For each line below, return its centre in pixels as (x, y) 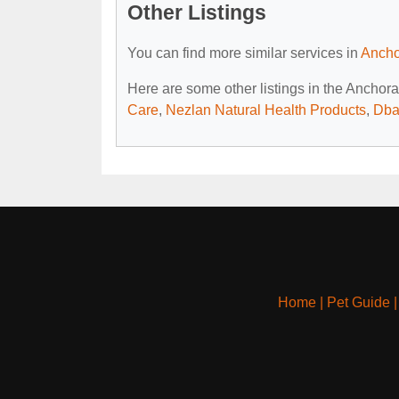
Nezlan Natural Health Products (266, 110)
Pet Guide (358, 302)
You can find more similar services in (244, 53)
